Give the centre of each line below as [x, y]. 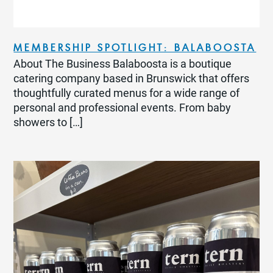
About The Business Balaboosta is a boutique [123, 64]
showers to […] [48, 123]
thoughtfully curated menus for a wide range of [127, 94]
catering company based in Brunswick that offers [132, 79]
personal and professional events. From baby [122, 108]
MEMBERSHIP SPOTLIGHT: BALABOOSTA [135, 48]
